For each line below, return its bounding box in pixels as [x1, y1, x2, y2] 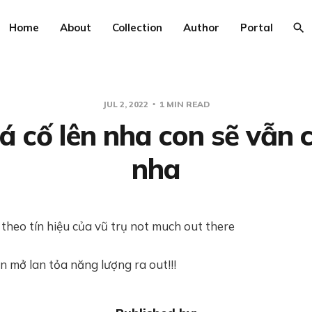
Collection [111, 21, 162, 34]
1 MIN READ [157, 99, 210, 109]
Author [182, 21, 219, 34]
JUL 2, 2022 [102, 99, 150, 109]
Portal [240, 21, 273, 34]
